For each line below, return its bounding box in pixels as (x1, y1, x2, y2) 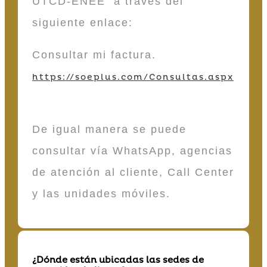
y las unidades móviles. (32, 187, 170, 200)
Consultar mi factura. (32, 48, 156, 61)
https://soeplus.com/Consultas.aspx (32, 72, 234, 82)
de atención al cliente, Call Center (32, 166, 234, 178)
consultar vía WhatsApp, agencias (32, 144, 232, 157)
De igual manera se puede (32, 123, 187, 135)
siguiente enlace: (32, 16, 137, 29)
